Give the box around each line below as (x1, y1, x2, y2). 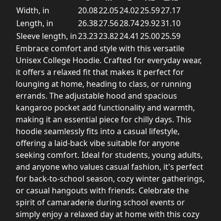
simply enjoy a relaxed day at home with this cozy (16, 208, 199, 220)
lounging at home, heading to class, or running (16, 78, 191, 89)
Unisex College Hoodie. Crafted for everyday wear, (16, 54, 202, 66)
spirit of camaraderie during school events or (16, 196, 185, 208)
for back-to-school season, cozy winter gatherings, (16, 173, 205, 184)
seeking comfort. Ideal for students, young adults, (16, 149, 203, 160)
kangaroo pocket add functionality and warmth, (16, 102, 195, 113)
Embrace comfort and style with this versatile (16, 42, 184, 54)
